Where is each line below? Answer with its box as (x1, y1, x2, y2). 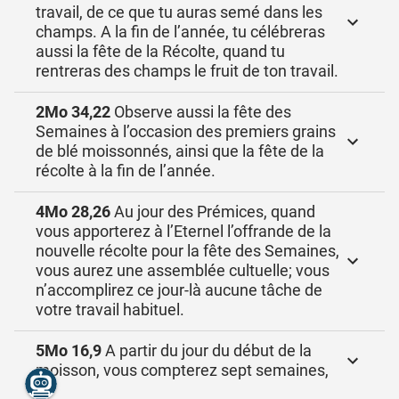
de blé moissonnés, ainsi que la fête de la (36, 142, 324, 160)
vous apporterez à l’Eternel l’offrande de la (36, 222, 331, 240)
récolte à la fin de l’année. (36, 161, 216, 180)
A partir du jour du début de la (102, 341, 312, 360)
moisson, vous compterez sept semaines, (36, 361, 329, 379)
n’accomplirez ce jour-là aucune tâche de (36, 281, 322, 299)
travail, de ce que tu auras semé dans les (36, 3, 322, 21)
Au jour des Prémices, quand (110, 202, 315, 221)
